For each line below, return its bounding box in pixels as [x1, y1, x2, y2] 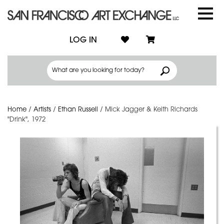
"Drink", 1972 [7, 116, 45, 123]
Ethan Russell [58, 106, 98, 113]
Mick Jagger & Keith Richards [105, 106, 197, 113]
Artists [33, 106, 51, 113]
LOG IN [69, 36, 97, 44]
